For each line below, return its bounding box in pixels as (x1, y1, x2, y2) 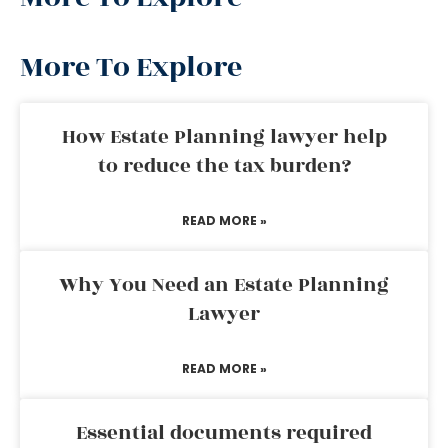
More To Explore (20, 46, 242, 89)
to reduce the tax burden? (97, 151, 351, 181)
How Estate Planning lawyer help (61, 122, 387, 152)
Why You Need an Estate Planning (59, 270, 389, 300)
